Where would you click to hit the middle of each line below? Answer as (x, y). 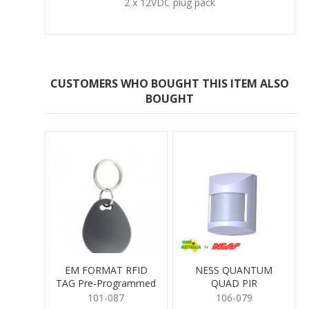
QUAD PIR (234, 283)
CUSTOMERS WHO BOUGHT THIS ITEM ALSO (170, 84)
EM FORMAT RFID (106, 270)
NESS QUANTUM (234, 270)
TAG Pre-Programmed (106, 283)
